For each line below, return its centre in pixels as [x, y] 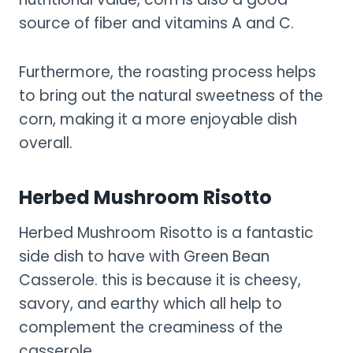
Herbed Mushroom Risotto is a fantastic [166, 232]
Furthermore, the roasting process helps [167, 72]
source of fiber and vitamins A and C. [156, 23]
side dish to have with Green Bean [144, 256]
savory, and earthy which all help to [150, 303]
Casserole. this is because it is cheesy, [160, 280]
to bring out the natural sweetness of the [171, 95]
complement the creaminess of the [151, 327]
